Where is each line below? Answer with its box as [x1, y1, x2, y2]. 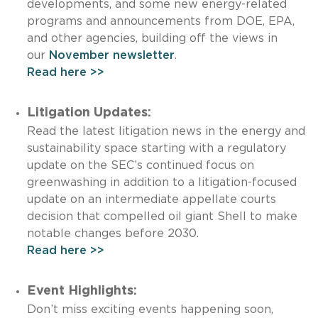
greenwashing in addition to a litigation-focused [26, 176, 297, 188]
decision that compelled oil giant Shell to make [26, 210, 297, 222]
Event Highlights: [26, 284, 137, 297]
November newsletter [48, 49, 175, 61]
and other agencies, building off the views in [26, 32, 278, 44]
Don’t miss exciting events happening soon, [26, 303, 273, 315]
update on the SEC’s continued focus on [26, 159, 254, 171]
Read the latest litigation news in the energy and [26, 125, 305, 137]
